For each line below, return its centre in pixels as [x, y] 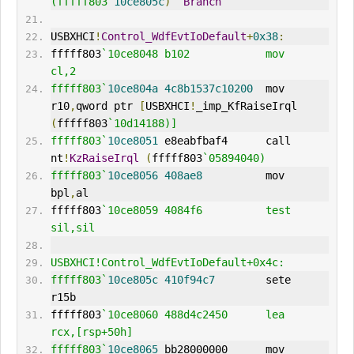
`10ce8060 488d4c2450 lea [192, 315]
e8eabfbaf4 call [224, 141]
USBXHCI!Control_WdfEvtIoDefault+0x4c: [167, 263]
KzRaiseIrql [104, 158]
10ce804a [132, 89]
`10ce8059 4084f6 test [196, 211]
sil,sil [72, 228]
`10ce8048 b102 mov [192, 54]
